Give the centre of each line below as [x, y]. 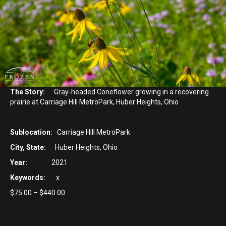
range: [75, 203]
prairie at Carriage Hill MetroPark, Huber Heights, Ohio [94, 102]
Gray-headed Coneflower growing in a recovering [127, 92]
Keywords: [28, 178]
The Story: [27, 92]
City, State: [28, 148]
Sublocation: [31, 132]
